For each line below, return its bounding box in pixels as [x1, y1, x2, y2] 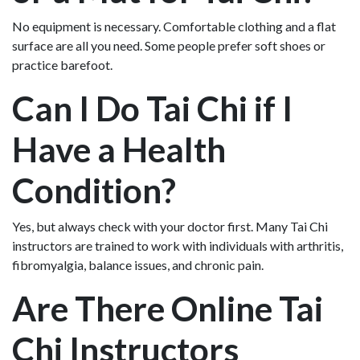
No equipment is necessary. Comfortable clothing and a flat [12, 18, 336, 34]
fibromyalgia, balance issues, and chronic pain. [12, 256, 264, 272]
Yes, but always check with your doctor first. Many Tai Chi [12, 218, 328, 234]
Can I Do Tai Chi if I [12, 87, 292, 129]
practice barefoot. [12, 56, 112, 72]
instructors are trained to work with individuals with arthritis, [12, 237, 343, 253]
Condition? [12, 169, 176, 211]
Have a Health [12, 128, 226, 170]
